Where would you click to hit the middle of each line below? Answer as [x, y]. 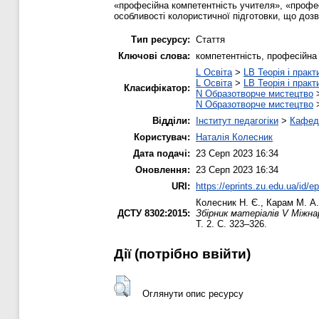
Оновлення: [163, 169]
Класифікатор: [157, 88]
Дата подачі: [162, 153]
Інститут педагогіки [237, 120]
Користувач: [162, 137]
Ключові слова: [154, 56]
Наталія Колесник [234, 137]
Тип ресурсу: [161, 39]
